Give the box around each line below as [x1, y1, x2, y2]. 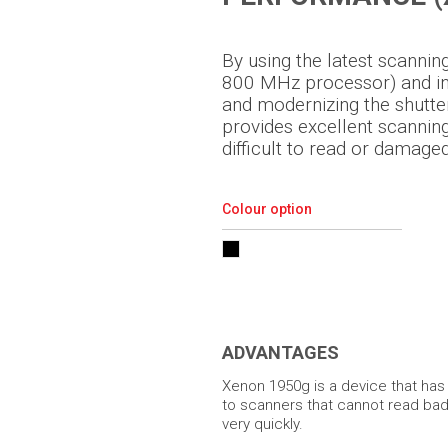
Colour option [222, 201, 312, 218]
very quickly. [222, 415, 303, 434]
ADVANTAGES [222, 342, 339, 364]
